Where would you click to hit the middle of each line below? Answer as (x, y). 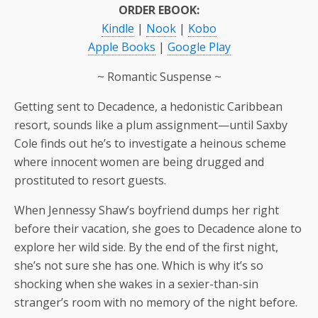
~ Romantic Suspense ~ (159, 76)
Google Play (199, 46)
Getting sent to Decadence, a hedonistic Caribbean (148, 106)
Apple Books (121, 46)
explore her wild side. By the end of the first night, (146, 247)
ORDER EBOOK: (159, 10)
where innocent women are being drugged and (139, 161)
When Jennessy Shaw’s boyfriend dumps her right (147, 210)
